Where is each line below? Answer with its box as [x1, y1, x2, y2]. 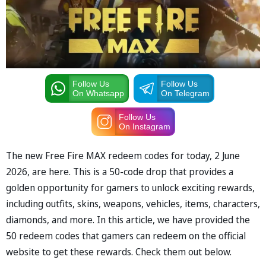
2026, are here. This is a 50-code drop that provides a [6, 164, 233, 178]
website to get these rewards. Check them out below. [6, 245, 232, 258]
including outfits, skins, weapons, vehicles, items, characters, [6, 197, 260, 210]
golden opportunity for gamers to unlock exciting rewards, [6, 180, 255, 194]
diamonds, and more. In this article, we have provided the [6, 213, 250, 226]
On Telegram [160, 88, 210, 98]
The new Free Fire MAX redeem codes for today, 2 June [6, 148, 240, 162]
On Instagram [118, 121, 170, 131]
